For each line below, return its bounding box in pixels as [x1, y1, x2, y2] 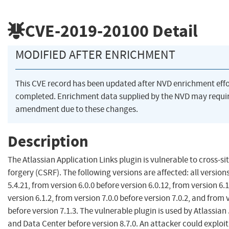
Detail [149, 19, 198, 42]
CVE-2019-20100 [25, 19, 149, 42]
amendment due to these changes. [15, 104, 138, 115]
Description [8, 130, 88, 152]
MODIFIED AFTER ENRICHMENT [15, 47, 175, 63]
